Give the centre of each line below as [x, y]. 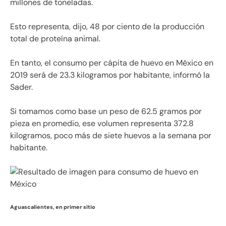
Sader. [21, 87]
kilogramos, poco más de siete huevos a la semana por [111, 135]
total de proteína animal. [55, 38]
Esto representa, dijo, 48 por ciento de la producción [107, 26]
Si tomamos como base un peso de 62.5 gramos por [106, 111]
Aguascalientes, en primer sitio [53, 207]
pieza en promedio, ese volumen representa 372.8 [102, 123]
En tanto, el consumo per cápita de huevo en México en [112, 63]
